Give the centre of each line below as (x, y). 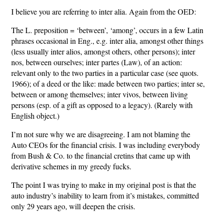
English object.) (35, 116)
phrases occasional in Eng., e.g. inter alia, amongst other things (107, 41)
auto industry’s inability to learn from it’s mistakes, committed (105, 195)
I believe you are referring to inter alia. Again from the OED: (104, 11)
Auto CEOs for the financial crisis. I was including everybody (106, 145)
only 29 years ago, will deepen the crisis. (73, 206)
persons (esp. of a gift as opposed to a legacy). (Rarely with (102, 105)
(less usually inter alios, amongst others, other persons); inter (103, 51)
